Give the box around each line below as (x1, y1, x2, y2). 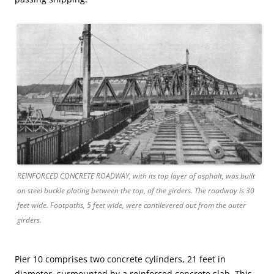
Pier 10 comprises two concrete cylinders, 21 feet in (15, 253, 226, 265)
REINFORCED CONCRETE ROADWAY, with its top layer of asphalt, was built (17, 170, 255, 181)
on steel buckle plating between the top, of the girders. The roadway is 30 (17, 185, 254, 196)
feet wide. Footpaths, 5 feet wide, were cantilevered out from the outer (17, 199, 246, 210)
